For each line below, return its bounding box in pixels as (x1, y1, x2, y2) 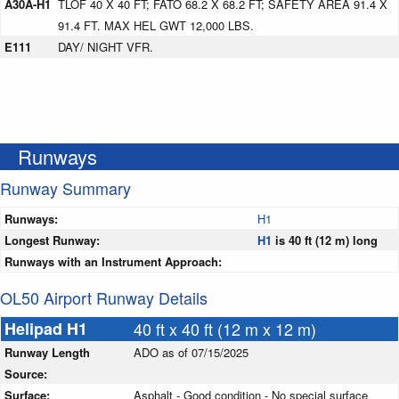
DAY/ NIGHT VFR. (58, 38, 153, 56)
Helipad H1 (4, 317, 92, 341)
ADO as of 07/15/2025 (134, 344, 248, 362)
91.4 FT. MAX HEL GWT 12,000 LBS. (58, 17, 254, 35)
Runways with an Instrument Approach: (4, 253, 222, 271)
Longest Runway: (4, 232, 100, 249)
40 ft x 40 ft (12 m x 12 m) (134, 317, 316, 341)
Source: (4, 365, 51, 383)
